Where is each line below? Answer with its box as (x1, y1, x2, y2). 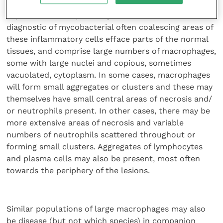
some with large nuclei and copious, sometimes (6, 58, 192, 68)
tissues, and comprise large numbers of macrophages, (6, 46, 217, 56)
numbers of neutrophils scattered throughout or (6, 130, 196, 140)
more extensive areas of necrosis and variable (6, 118, 184, 128)
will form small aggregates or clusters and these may (6, 82, 213, 92)
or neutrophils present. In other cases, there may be (6, 106, 211, 116)
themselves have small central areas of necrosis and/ (6, 94, 213, 104)
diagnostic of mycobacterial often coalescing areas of (6, 22, 214, 32)
